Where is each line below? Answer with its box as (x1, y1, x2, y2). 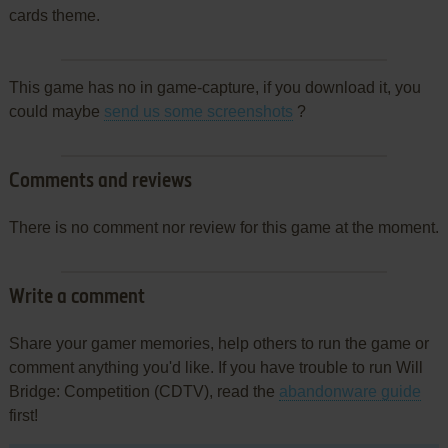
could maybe (8, 102, 104, 120)
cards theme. (8, 6, 100, 24)
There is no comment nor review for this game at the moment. (8, 218, 439, 236)
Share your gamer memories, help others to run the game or (8, 334, 429, 352)
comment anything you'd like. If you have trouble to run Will (8, 358, 423, 376)
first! (8, 406, 38, 424)
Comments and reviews (8, 171, 192, 192)
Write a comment (8, 287, 145, 308)
